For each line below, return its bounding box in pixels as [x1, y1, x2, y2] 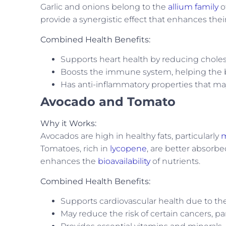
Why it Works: [40, 119, 96, 129]
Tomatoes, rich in [40, 144, 110, 154]
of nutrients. [150, 156, 200, 166]
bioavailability [98, 156, 150, 166]
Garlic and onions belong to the [40, 2, 168, 12]
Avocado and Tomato [40, 94, 176, 109]
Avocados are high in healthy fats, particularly [40, 131, 221, 141]
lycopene [110, 144, 147, 154]
